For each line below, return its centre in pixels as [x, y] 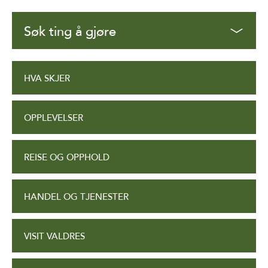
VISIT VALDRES [54, 237]
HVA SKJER [47, 79]
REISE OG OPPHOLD [67, 158]
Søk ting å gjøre [70, 32]
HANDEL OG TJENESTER [76, 197]
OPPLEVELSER [54, 118]
